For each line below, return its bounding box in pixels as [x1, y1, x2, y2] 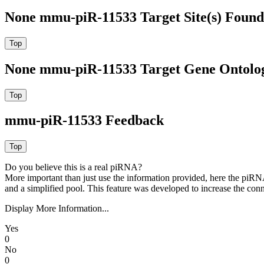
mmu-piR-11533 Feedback [5, 113, 164, 128]
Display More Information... [5, 203, 109, 214]
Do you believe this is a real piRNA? [5, 162, 142, 173]
